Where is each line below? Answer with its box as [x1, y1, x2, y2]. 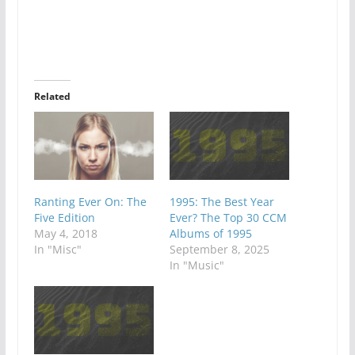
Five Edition [33, 209, 95, 225]
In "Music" [169, 257, 224, 273]
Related [33, 89, 71, 103]
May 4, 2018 [33, 225, 97, 241]
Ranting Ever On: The [33, 193, 147, 209]
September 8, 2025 [169, 241, 269, 257]
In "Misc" [33, 241, 82, 257]
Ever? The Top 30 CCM [169, 209, 287, 225]
